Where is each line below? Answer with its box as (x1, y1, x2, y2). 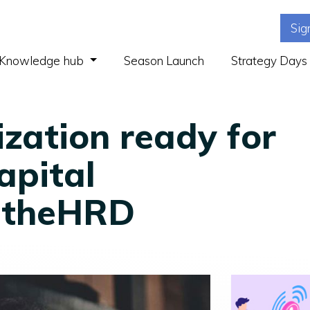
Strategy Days (231, 53, 307, 68)
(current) (86, 51, 130, 66)
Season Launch (124, 53, 204, 68)
